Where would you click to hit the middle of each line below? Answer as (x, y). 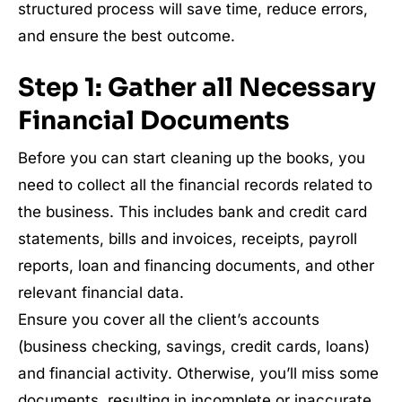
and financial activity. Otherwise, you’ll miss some (198, 373)
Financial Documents (154, 121)
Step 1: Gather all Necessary (197, 87)
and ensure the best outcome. (127, 36)
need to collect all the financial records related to (195, 185)
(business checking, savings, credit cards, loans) (194, 346)
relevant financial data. (101, 293)
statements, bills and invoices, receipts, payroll (188, 239)
